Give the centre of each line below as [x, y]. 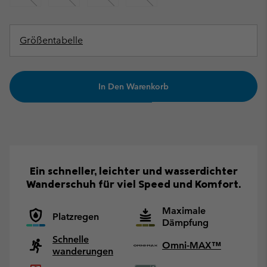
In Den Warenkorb [133, 87]
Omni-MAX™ [192, 245]
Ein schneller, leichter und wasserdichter [133, 170]
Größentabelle [51, 41]
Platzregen [76, 216]
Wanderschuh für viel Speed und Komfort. [133, 184]
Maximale [184, 210]
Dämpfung [185, 222]
